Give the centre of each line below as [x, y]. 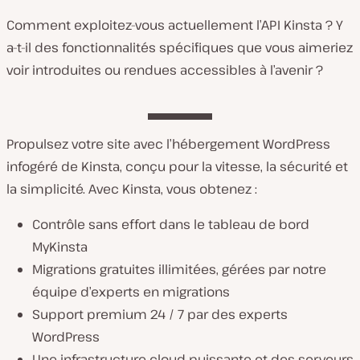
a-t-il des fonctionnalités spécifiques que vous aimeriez [180, 48]
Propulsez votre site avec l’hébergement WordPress [168, 144]
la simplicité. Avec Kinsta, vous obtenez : [132, 189]
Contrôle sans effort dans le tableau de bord [171, 225]
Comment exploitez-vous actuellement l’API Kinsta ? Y [175, 25]
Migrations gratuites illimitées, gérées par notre [179, 270]
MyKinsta [60, 247]
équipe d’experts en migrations [131, 292]
